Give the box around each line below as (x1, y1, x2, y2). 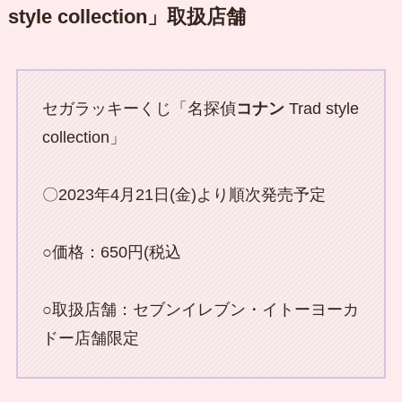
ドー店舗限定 (41, 329, 139, 348)
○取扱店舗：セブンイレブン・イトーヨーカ (41, 301, 359, 319)
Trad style (284, 100, 359, 118)
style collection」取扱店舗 (7, 5, 246, 28)
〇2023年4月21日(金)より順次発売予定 (41, 186, 326, 205)
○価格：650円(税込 (41, 243, 181, 262)
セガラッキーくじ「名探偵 (41, 100, 236, 118)
